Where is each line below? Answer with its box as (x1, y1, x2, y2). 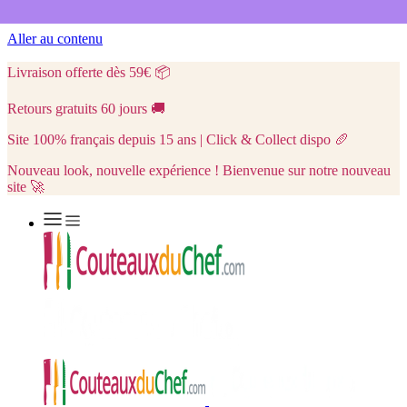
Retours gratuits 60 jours (7, 101, 147, 116)
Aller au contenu (7, 31, 103, 46)
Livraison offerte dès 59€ (7, 65, 151, 80)
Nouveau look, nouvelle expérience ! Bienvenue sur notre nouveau (7, 163, 391, 178)
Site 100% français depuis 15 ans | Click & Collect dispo (7, 132, 331, 147)
